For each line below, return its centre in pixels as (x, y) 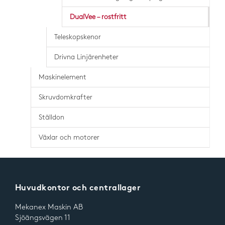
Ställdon (51, 117)
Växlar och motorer (69, 137)
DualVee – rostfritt (98, 17)
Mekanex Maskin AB (49, 207)
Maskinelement (63, 77)
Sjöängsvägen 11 (42, 218)
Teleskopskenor (78, 37)
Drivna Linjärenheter (86, 57)
